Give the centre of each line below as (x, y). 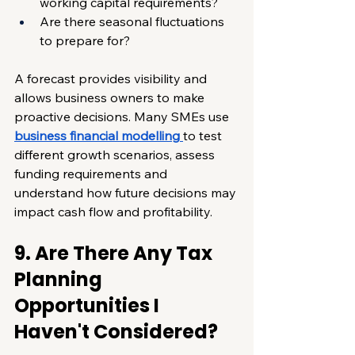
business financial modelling (97, 135)
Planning (60, 279)
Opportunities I (89, 305)
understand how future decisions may (127, 192)
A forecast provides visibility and (112, 78)
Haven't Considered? (116, 331)
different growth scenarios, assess (116, 154)
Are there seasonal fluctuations (134, 21)
